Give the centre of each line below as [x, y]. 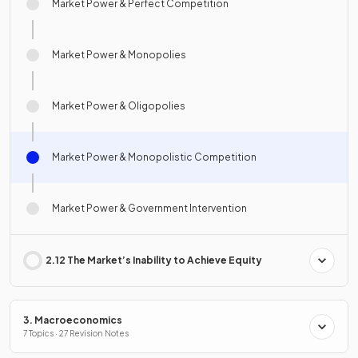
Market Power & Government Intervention [149, 209]
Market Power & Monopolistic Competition [154, 157]
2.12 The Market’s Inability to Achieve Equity [154, 261]
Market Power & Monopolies [119, 55]
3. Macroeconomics [73, 320]
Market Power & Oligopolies [119, 106]
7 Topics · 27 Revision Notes [76, 334]
